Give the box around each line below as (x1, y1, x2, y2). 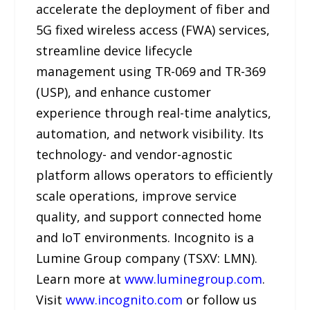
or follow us (183, 291, 257, 309)
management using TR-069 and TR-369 (36, 63, 266, 80)
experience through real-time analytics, (36, 104, 272, 122)
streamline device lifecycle (36, 42, 193, 60)
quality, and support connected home (36, 208, 262, 226)
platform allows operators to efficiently (36, 167, 273, 184)
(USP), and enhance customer (36, 84, 212, 101)
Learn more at (36, 271, 125, 288)
